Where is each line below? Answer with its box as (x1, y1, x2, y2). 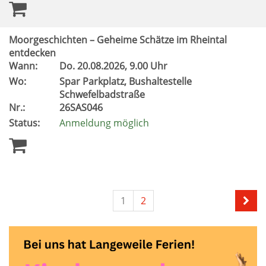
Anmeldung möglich (59, 116, 149, 129)
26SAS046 (59, 101, 105, 114)
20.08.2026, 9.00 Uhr (75, 59, 172, 72)
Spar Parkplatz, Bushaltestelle (59, 75, 192, 88)
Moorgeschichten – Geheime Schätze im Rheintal (9, 33, 227, 46)
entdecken (9, 46, 56, 59)
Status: (9, 116, 40, 129)
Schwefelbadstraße (59, 88, 147, 101)
